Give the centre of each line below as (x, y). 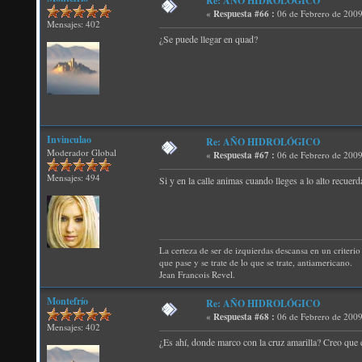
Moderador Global (82, 152)
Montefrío (67, 301)
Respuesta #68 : (244, 317)
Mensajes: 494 (74, 177)
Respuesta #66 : (244, 14)
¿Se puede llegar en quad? (208, 39)
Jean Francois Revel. (197, 275)
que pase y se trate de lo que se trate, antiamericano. (256, 263)
